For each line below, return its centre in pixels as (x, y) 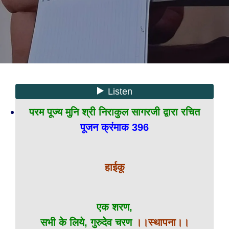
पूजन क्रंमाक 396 (114, 127)
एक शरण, (114, 207)
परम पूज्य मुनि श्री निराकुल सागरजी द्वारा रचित (114, 112)
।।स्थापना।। (162, 222)
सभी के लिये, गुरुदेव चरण (87, 222)
